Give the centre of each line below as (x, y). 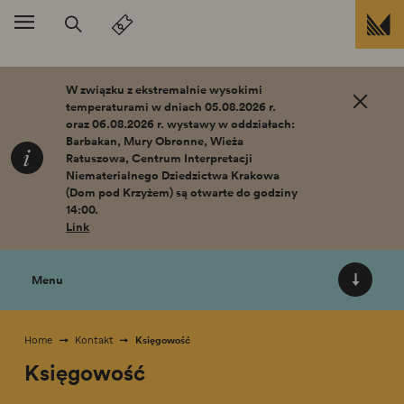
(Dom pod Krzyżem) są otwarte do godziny (182, 192)
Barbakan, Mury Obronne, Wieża (155, 141)
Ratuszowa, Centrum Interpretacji (160, 158)
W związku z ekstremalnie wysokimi (165, 89)
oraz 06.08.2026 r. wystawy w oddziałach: (181, 124)
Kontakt (94, 340)
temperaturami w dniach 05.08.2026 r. (171, 106)
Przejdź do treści (124, 67)
